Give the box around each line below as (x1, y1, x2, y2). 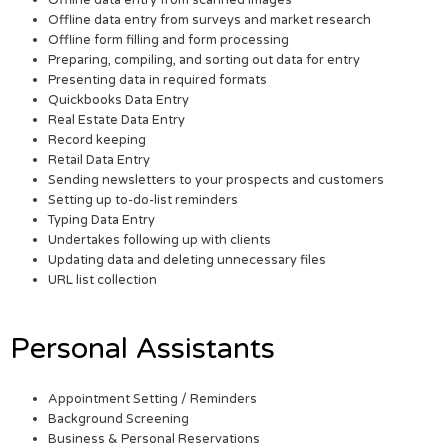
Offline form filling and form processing (48, 31, 290, 48)
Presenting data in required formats (48, 71, 268, 88)
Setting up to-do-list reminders (48, 191, 239, 208)
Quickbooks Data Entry (48, 91, 190, 108)
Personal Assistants (10, 330, 275, 366)
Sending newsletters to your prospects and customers (48, 171, 385, 188)
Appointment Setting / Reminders (48, 390, 258, 407)
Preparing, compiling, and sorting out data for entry (48, 51, 361, 68)
